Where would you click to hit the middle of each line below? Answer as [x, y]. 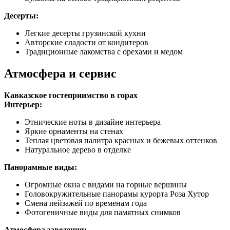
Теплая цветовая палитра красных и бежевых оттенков [121, 140]
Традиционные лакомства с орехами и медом [104, 51]
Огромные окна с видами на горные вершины [106, 184]
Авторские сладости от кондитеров [87, 42]
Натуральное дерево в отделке [78, 149]
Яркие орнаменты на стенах [74, 131]
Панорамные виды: [41, 167]
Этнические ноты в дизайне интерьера [93, 122]
